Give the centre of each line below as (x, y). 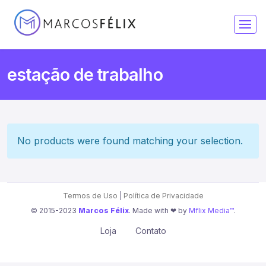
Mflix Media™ (211, 210)
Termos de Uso (90, 195)
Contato (151, 231)
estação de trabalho (85, 74)
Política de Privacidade (163, 195)
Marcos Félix (103, 210)
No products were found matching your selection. (130, 140)
